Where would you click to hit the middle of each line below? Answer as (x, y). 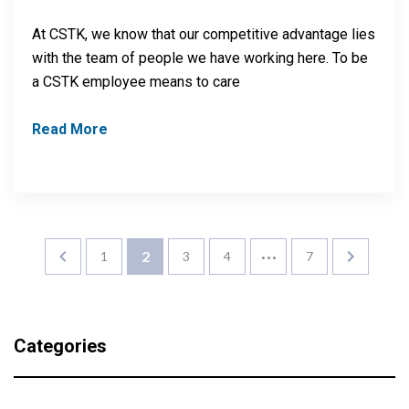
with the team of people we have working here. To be (200, 58)
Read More (70, 130)
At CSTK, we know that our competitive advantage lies (204, 35)
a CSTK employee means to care (136, 82)
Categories (60, 346)
